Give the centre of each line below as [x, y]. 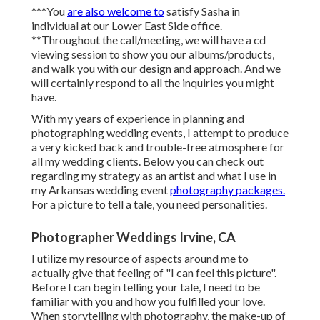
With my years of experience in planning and [138, 119]
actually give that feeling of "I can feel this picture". [154, 273]
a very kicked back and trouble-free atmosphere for [158, 147]
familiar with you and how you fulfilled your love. [148, 301]
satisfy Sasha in [202, 11]
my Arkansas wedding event [101, 190]
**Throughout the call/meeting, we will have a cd [149, 40]
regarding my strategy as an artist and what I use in [154, 176]
